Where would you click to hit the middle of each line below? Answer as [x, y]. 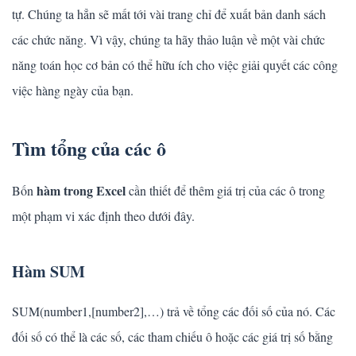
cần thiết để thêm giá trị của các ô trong [225, 191]
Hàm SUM [48, 272]
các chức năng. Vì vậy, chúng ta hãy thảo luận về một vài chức [168, 40]
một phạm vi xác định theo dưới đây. [103, 216]
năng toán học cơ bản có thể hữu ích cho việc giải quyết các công [175, 65]
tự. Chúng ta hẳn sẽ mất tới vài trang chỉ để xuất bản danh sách [169, 14]
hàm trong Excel [81, 191]
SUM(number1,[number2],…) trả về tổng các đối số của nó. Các [174, 311]
